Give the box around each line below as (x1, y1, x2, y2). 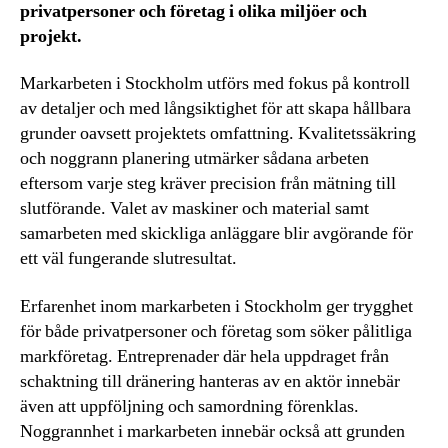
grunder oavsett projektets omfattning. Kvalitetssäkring (20, 122, 416, 145)
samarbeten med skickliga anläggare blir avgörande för (20, 222, 413, 245)
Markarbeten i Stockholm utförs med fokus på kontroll (20, 72, 410, 95)
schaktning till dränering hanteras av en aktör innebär (20, 369, 400, 393)
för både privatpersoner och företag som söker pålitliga (20, 319, 412, 343)
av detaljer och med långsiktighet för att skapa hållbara (20, 97, 411, 120)
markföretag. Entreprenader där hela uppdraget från (20, 344, 389, 368)
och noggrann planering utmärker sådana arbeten (20, 147, 369, 170)
